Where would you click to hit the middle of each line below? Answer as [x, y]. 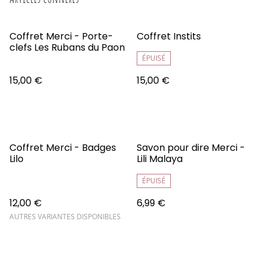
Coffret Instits [169, 36]
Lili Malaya [160, 159]
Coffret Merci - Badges [63, 147]
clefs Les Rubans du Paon [67, 47]
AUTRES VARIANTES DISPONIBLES [65, 216]
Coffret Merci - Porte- [61, 36]
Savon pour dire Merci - [191, 147]
